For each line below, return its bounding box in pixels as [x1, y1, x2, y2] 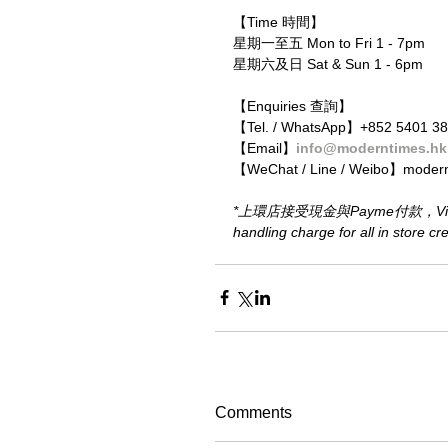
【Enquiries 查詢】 [233, 97, 352, 114]
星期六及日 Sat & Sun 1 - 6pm [233, 55, 423, 72]
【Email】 [233, 139, 296, 156]
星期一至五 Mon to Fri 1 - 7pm [233, 34, 425, 51]
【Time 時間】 [233, 13, 324, 30]
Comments [215, 403, 292, 421]
